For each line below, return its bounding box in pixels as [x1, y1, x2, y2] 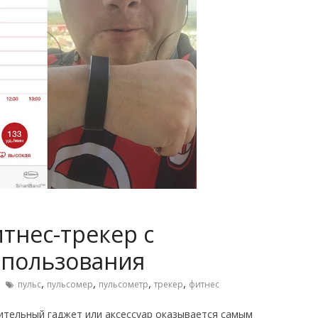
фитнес [189, 278, 219, 290]
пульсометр [99, 278, 148, 290]
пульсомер [47, 278, 93, 290]
